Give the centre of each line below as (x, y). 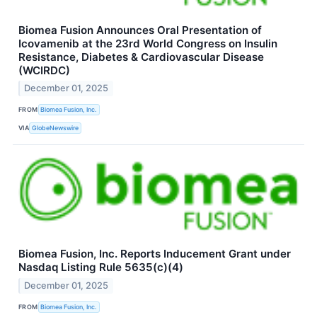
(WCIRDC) (44, 70)
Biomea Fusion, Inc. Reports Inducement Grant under (155, 254)
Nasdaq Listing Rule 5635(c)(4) (101, 267)
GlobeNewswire (56, 127)
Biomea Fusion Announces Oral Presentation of (140, 30)
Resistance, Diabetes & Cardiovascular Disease (141, 57)
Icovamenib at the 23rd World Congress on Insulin (148, 43)
